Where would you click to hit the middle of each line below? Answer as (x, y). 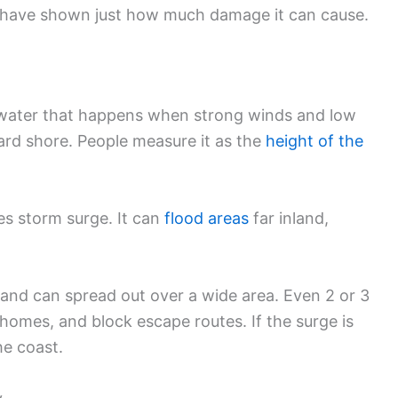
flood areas (207, 219)
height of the (314, 141)
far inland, (289, 219)
